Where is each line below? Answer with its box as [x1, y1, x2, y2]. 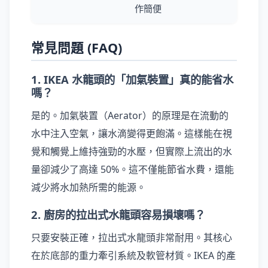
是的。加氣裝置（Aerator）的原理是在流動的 [31, 109, 229, 122]
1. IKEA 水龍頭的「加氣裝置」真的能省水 [31, 72, 233, 87]
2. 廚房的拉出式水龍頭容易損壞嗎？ [31, 207, 205, 222]
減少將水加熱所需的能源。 [31, 181, 146, 194]
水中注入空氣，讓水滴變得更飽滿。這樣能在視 [31, 127, 232, 140]
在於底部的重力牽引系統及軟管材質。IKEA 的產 [31, 249, 236, 262]
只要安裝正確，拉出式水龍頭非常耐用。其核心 [31, 231, 232, 244]
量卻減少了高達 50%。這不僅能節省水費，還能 [31, 163, 234, 176]
